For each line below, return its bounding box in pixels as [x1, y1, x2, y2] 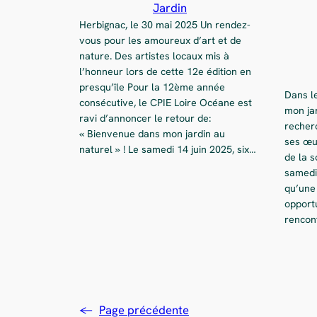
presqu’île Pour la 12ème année [79, 80, 225, 93]
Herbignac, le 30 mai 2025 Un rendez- [79, 18, 250, 31]
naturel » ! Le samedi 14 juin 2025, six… [79, 142, 256, 156]
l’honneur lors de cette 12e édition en [79, 64, 251, 78]
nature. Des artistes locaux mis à [79, 49, 229, 62]
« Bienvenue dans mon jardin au [79, 127, 225, 140]
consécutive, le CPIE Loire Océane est [79, 96, 252, 109]
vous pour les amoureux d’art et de [79, 33, 241, 47]
